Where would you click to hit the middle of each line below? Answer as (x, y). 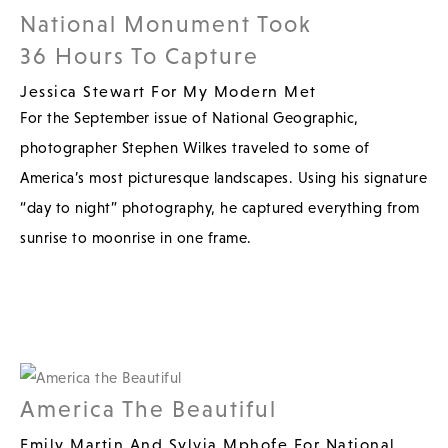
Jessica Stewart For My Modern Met (168, 90)
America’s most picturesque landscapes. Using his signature (223, 177)
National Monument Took (166, 23)
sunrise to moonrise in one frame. (138, 237)
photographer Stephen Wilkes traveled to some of (195, 147)
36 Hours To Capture (139, 55)
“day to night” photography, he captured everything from (220, 207)
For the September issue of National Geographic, (189, 117)
